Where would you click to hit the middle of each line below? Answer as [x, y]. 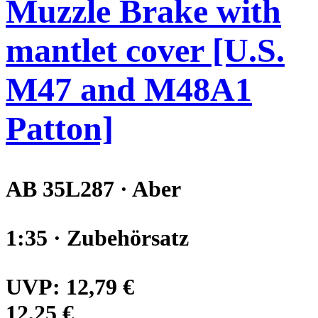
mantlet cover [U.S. [145, 50]
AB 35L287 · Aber [93, 188]
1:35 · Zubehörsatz [97, 237]
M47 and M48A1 [129, 89]
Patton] [60, 128]
